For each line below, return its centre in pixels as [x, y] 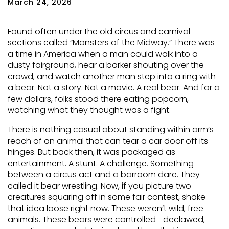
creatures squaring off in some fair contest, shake [107, 197]
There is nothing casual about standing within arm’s [111, 130]
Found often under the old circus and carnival [99, 31]
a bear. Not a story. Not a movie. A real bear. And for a [114, 88]
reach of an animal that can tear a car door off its [108, 141]
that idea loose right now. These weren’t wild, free [106, 208]
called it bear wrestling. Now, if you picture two [99, 186]
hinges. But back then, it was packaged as [91, 152]
